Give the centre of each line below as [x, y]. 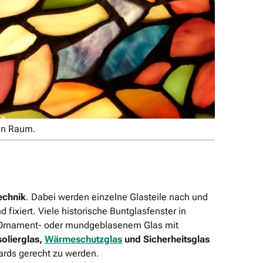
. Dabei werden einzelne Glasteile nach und [117, 197]
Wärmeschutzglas [83, 240]
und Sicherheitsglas [167, 240]
